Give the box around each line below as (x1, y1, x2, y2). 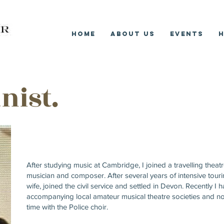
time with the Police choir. (26, 202, 108, 211)
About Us (110, 30, 155, 37)
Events (170, 30, 203, 37)
